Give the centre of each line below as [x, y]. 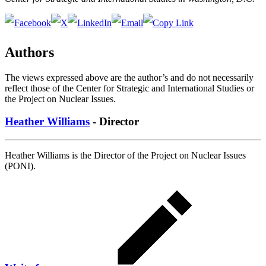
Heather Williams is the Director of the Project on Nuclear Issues [125, 156]
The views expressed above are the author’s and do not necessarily [129, 77]
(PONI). [20, 166]
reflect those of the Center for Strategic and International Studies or [129, 88]
